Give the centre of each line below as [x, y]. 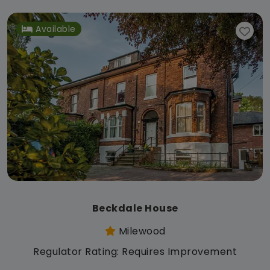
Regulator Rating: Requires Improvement [135, 251]
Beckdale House [135, 208]
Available [56, 29]
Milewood [141, 231]
